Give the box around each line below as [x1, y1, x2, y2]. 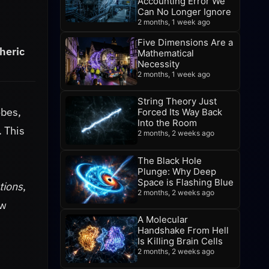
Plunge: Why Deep [138, 165, 216, 177]
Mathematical [138, 47, 194, 59]
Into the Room [138, 117, 197, 129]
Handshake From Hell [138, 225, 229, 237]
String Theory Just [138, 95, 217, 107]
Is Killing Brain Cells [138, 235, 223, 247]
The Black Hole [138, 154, 202, 166]
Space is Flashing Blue [138, 176, 234, 188]
